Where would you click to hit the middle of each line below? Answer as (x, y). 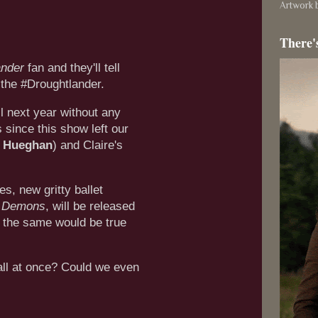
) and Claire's (88, 146)
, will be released (90, 207)
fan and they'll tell (72, 68)
